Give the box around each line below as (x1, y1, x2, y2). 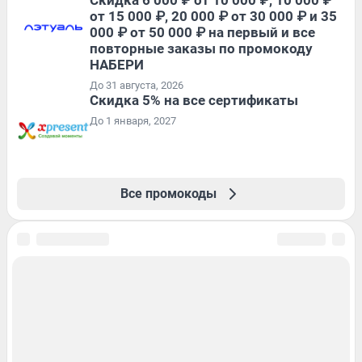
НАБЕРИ (90, 56, 144, 73)
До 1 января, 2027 (90, 114, 176, 127)
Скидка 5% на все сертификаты (90, 91, 298, 108)
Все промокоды (120, 185, 217, 201)
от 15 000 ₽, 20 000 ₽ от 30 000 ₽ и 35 (90, 7, 337, 24)
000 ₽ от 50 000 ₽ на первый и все (90, 23, 315, 40)
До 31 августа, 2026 (90, 78, 183, 91)
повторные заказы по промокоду (90, 40, 313, 57)
